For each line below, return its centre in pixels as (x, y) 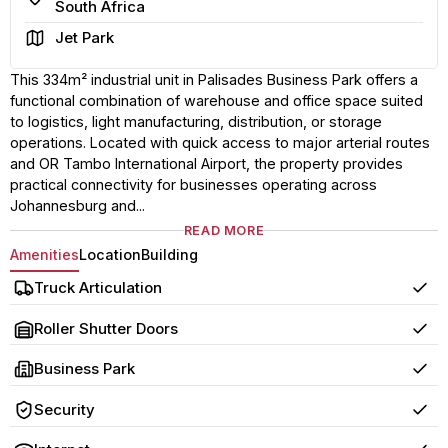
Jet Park (84, 38)
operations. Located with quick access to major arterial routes (219, 142)
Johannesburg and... (77, 205)
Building (169, 255)
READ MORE (224, 230)
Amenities (44, 255)
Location (109, 255)
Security (64, 409)
